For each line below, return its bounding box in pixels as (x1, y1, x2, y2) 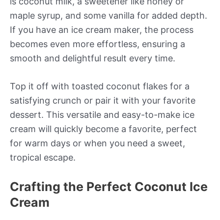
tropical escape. (10, 152, 76, 163)
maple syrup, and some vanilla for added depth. (10, 10, 207, 21)
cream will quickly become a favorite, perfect (10, 124, 197, 135)
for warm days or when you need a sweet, (10, 138, 185, 149)
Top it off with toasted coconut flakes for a (10, 81, 190, 92)
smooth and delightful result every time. (10, 53, 175, 63)
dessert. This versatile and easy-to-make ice (10, 110, 194, 120)
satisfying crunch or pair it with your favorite (10, 95, 195, 106)
